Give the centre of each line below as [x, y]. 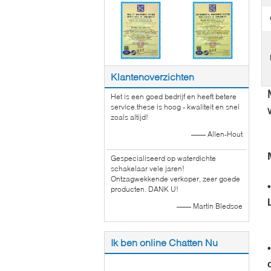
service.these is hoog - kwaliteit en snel [175, 106]
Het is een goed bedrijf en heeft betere [174, 96]
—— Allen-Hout [217, 134]
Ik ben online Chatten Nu [164, 242]
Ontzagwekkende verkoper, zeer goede [175, 178]
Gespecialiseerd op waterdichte [163, 158]
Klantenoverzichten [152, 76]
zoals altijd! [129, 117]
